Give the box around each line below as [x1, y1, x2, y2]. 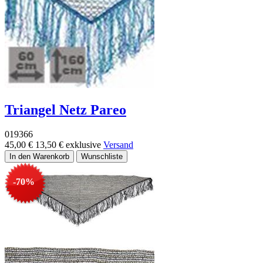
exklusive [66, 140, 103, 150]
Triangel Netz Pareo [5, 102, 126, 117]
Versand [103, 140, 133, 150]
